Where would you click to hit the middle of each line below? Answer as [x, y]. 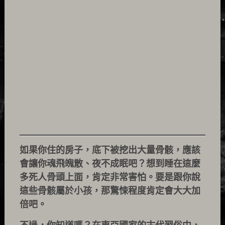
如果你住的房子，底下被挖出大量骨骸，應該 [110, 150]
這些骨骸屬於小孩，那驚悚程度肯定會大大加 [110, 191]
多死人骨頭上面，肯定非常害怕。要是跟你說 [110, 177]
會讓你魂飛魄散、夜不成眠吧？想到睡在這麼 [110, 164]
